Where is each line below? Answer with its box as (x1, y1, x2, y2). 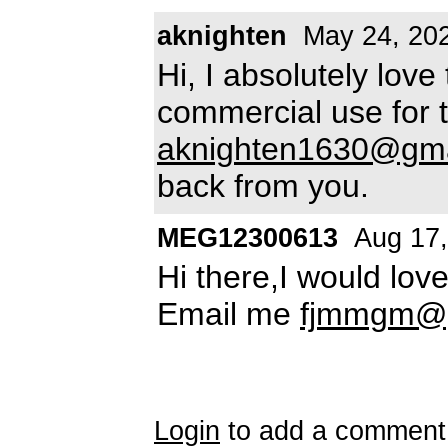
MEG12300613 (157, 222, 338, 253)
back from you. (157, 167, 369, 204)
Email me (157, 295, 300, 332)
